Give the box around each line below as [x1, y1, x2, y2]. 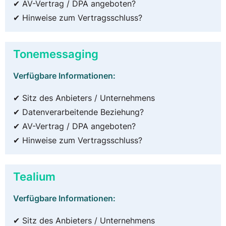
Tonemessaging [13, 46, 98, 61]
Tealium [13, 169, 55, 183]
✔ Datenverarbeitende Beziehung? [13, 106, 144, 117]
